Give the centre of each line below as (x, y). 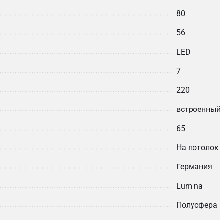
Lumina (190, 186)
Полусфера (197, 205)
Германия (194, 167)
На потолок (197, 148)
